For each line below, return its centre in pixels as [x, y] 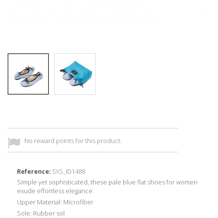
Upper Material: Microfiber [55, 202]
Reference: [34, 171]
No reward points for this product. [73, 140]
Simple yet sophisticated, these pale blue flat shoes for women [107, 182]
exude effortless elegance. [55, 191]
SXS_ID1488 [69, 171]
